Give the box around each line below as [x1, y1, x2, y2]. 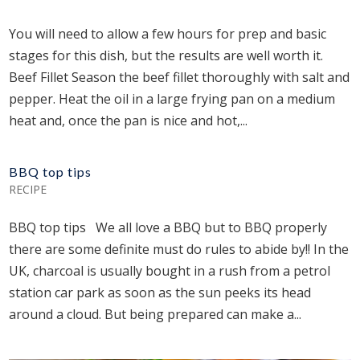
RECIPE [9, 181, 47, 197]
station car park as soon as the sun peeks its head [9, 283, 312, 301]
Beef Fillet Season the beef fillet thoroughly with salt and [9, 67, 350, 86]
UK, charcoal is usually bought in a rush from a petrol [9, 261, 331, 280]
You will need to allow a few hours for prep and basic [9, 24, 327, 43]
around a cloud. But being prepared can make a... [9, 305, 302, 323]
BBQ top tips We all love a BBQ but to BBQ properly [9, 218, 328, 236]
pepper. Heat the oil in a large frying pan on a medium [9, 89, 336, 108]
